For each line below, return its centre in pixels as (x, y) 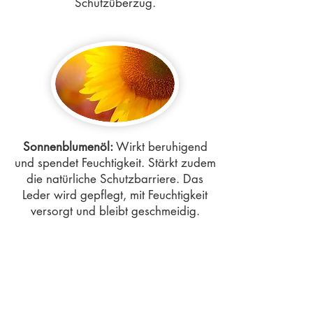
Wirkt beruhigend (160, 147)
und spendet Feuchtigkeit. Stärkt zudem (115, 163)
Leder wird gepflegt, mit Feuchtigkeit (115, 195)
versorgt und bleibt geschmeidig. (115, 211)
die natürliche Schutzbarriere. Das (115, 179)
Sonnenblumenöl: (68, 147)
